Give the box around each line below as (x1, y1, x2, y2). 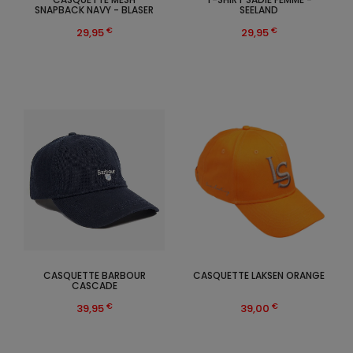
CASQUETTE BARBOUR (43, 269, 146, 283)
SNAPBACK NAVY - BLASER (35, 3, 154, 17)
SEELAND (240, 3, 278, 17)
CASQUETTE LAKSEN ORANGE (193, 269, 325, 283)
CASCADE (71, 279, 117, 293)
